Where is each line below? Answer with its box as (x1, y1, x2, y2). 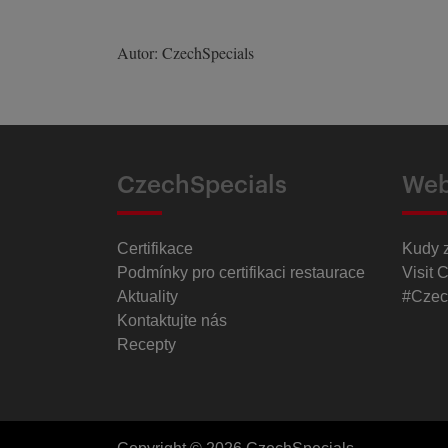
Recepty (117, 335, 176, 353)
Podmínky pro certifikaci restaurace (117, 263, 365, 281)
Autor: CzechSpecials (117, 42, 254, 64)
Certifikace (117, 239, 193, 257)
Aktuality (117, 287, 178, 305)
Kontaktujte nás (117, 311, 227, 329)
